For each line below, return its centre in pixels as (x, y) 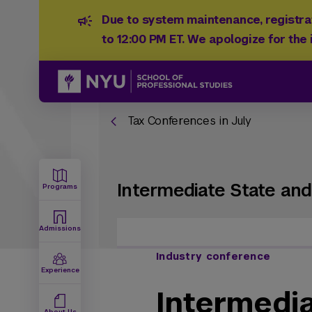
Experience (60, 270)
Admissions (60, 228)
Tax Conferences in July (189, 121)
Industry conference (213, 256)
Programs (60, 186)
